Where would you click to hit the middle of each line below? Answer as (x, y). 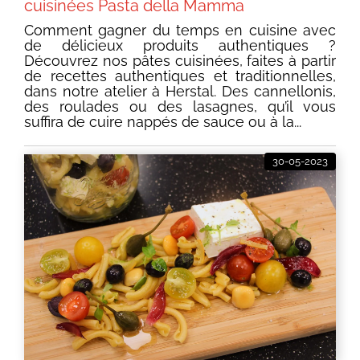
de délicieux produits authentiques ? (180, 46)
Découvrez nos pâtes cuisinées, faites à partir (180, 61)
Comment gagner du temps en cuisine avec (180, 31)
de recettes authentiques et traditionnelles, (180, 76)
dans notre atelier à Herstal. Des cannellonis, (180, 92)
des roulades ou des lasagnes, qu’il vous (180, 107)
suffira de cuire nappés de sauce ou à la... (163, 122)
